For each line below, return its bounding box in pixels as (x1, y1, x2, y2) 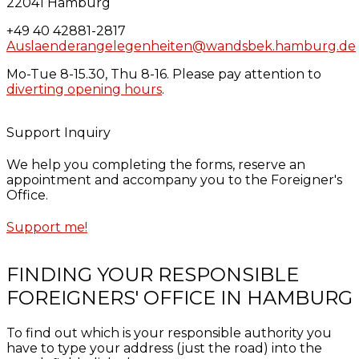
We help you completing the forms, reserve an (6, 157, 305, 173)
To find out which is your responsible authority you (6, 325, 332, 341)
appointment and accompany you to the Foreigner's (6, 172, 342, 188)
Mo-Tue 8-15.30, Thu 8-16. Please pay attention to (6, 66, 321, 82)
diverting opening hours (6, 81, 162, 97)
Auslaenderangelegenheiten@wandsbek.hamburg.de (6, 38, 356, 54)
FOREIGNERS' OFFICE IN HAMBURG (6, 286, 353, 310)
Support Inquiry (6, 124, 111, 140)
